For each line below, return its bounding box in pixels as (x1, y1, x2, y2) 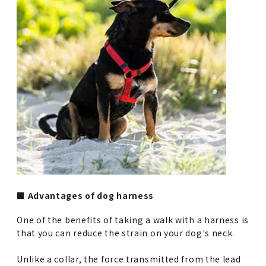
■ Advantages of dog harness (17, 189, 154, 202)
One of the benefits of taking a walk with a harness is (17, 214, 249, 226)
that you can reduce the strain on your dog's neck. (17, 227, 235, 239)
